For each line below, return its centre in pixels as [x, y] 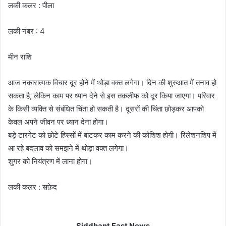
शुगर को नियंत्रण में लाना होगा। [50, 161]
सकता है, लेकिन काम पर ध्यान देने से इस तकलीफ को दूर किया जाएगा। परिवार [111, 95]
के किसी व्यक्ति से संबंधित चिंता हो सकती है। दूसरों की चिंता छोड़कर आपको [106, 108]
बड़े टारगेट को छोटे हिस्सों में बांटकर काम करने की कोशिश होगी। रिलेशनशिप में [112, 135]
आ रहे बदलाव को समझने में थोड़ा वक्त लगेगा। [68, 148]
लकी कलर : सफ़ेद [33, 187]
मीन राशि [20, 56]
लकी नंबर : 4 [26, 31]
